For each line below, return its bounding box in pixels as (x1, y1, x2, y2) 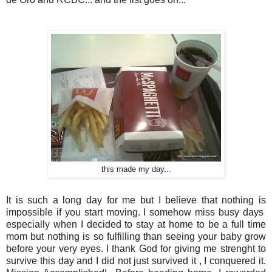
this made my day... (101, 165, 171, 174)
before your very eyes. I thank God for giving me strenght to (6, 243, 266, 254)
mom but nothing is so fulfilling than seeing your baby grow (6, 231, 266, 242)
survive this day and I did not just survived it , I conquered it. (6, 256, 266, 267)
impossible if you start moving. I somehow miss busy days (6, 207, 266, 218)
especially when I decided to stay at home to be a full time (6, 219, 266, 230)
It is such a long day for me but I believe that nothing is (6, 195, 266, 206)
